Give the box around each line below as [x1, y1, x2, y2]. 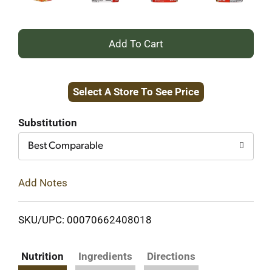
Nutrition [21, 250, 64, 262]
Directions [147, 250, 195, 262]
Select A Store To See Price [73, 86, 199, 98]
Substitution [18, 117, 77, 129]
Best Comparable [28, 141, 103, 151]
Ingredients [78, 250, 132, 262]
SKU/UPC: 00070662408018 [18, 213, 152, 226]
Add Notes [18, 176, 67, 189]
